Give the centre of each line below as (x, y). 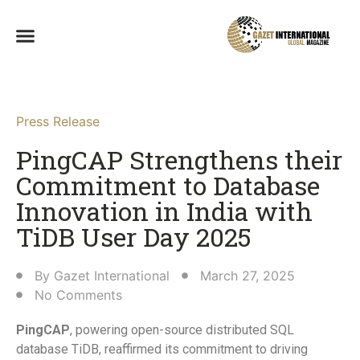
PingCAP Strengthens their (179, 160)
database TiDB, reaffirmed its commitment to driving (162, 350)
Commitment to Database (168, 186)
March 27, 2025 (247, 276)
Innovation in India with (164, 211)
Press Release (58, 122)
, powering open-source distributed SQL (182, 330)
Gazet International (112, 276)
